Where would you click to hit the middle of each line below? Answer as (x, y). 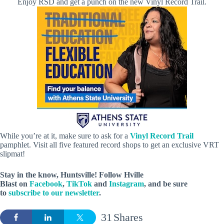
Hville (134, 175)
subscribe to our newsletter (54, 193)
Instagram (126, 184)
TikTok (79, 184)
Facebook (46, 184)
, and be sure (166, 184)
